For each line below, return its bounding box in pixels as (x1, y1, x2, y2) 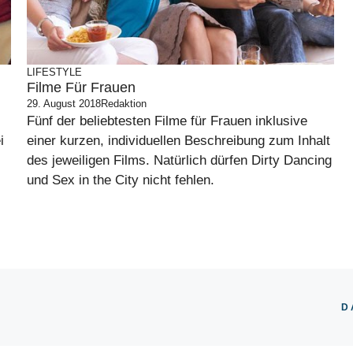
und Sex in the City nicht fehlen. (27, 173, 214, 188)
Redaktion (101, 98, 147, 110)
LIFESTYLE (27, 66, 82, 78)
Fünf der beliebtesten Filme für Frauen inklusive (27, 113, 307, 128)
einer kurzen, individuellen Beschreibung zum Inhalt (27, 133, 330, 148)
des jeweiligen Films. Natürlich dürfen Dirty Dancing (27, 153, 332, 168)
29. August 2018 (27, 98, 101, 110)
